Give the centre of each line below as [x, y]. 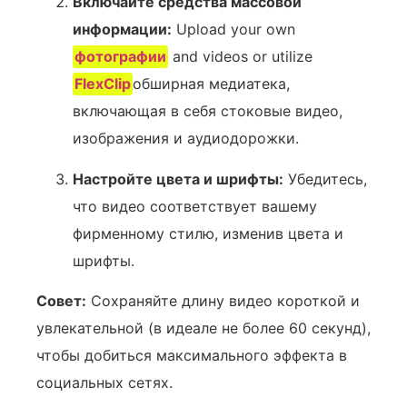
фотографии [121, 57]
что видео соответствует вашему [195, 206]
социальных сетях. [104, 383]
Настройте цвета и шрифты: [178, 179]
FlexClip [103, 84]
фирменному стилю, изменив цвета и [208, 233]
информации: [122, 30]
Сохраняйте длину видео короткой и [223, 301]
